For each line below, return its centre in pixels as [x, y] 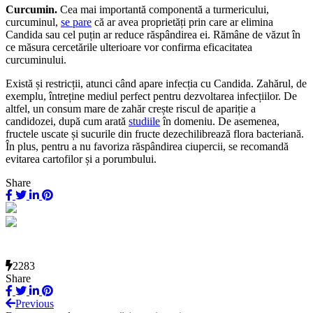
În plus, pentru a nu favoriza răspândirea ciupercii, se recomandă [147, 146]
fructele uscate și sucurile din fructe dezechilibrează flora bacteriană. [155, 133]
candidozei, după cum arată [67, 121]
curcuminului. [36, 59]
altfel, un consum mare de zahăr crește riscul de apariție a [131, 108]
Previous [35, 303]
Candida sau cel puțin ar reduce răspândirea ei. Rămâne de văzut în [153, 34]
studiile [144, 121]
